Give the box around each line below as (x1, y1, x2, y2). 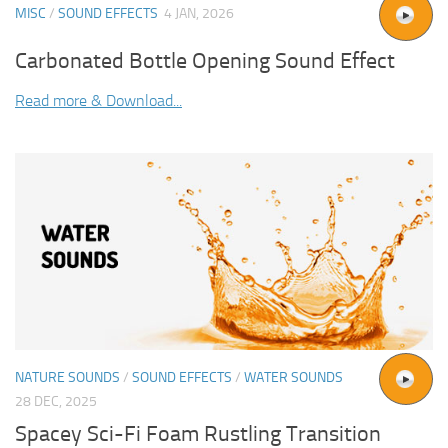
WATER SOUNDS (244, 368, 343, 386)
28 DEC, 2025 (15, 392, 97, 410)
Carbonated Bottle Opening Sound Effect (15, 47, 395, 74)
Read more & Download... (15, 90, 182, 110)
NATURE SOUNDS (15, 368, 120, 386)
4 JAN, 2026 (164, 4, 234, 22)
